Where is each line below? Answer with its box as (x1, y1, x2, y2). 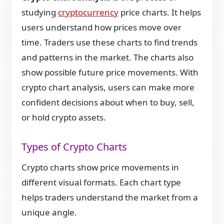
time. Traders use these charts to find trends (21, 36, 198, 48)
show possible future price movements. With (21, 66, 199, 78)
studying (21, 6, 58, 18)
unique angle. (21, 206, 77, 218)
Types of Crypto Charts (21, 140, 127, 153)
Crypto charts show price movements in (21, 161, 179, 173)
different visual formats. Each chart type (21, 176, 181, 188)
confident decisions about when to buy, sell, (21, 96, 195, 108)
